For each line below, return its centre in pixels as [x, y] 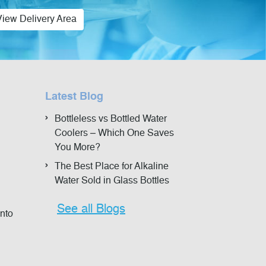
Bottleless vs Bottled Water [111, 120]
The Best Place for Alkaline [112, 167]
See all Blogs [91, 210]
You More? [77, 148]
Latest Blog [74, 97]
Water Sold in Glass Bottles [112, 181]
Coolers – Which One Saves [114, 134]
